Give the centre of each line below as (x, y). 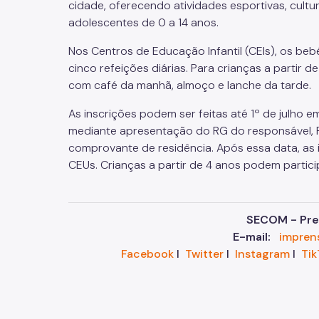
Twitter (204, 254)
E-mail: (252, 237)
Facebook (147, 254)
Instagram (262, 254)
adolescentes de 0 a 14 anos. (143, 23)
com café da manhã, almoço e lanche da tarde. (190, 85)
